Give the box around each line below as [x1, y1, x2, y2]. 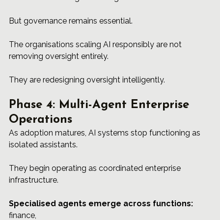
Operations [9, 114, 72, 126]
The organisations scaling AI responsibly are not [9, 40, 184, 50]
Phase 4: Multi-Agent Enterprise [9, 99, 193, 111]
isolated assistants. [9, 140, 78, 150]
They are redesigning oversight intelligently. [9, 75, 165, 85]
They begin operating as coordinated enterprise [9, 164, 183, 173]
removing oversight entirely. [9, 52, 109, 61]
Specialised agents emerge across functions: [9, 199, 195, 209]
